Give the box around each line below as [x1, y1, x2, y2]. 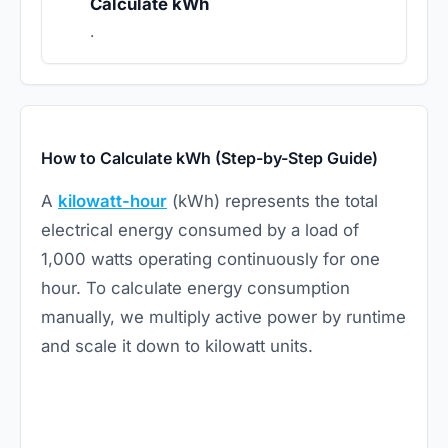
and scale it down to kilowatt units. [41, 335, 313, 356]
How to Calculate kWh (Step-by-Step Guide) [41, 147, 378, 168]
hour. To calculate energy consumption [41, 277, 350, 298]
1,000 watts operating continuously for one [41, 248, 380, 269]
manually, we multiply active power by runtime [41, 306, 406, 327]
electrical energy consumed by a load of [41, 219, 359, 240]
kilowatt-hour [58, 190, 167, 211]
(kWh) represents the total [167, 190, 378, 211]
